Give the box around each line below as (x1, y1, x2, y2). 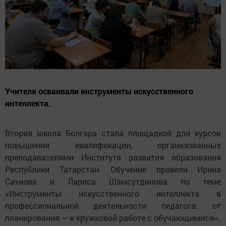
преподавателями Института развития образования (5, 152, 221, 163)
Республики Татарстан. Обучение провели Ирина (5, 164, 221, 175)
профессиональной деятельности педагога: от (5, 200, 221, 211)
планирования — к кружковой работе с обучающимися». (5, 212, 220, 223)
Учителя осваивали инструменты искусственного (5, 86, 193, 97)
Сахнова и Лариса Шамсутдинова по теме (5, 176, 221, 187)
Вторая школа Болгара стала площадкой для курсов (5, 128, 221, 139)
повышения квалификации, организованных (5, 140, 221, 151)
